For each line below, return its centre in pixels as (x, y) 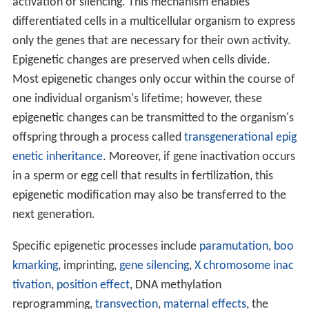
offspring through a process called (98, 138)
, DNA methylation (175, 286)
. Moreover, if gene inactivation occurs (199, 157)
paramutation (233, 247)
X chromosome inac (244, 266)
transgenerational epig (240, 138)
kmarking (35, 266)
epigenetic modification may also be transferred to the (149, 196)
